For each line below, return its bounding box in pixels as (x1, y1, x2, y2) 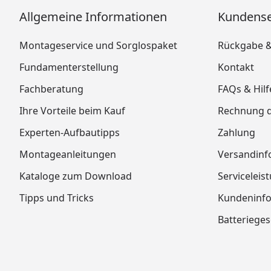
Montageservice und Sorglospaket (19, 39, 177, 52)
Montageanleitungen (19, 148, 116, 161)
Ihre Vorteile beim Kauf (19, 104, 125, 117)
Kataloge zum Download (19, 169, 132, 183)
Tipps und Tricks (19, 191, 94, 204)
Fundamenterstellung (19, 60, 119, 74)
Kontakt (218, 60, 254, 74)
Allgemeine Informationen (19, 8, 167, 25)
